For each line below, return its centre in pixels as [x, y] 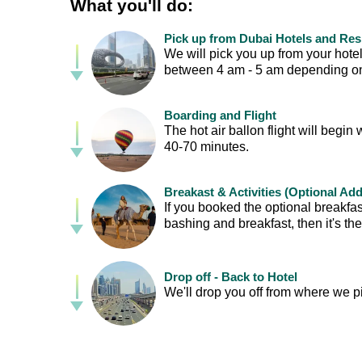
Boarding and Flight [220, 116]
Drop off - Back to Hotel [231, 277]
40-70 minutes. [206, 147]
